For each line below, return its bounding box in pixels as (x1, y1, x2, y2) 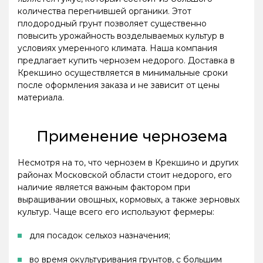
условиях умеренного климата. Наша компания (18, 42, 217, 53)
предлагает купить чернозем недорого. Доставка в (18, 55, 235, 66)
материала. (18, 92, 64, 103)
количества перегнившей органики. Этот (18, 5, 191, 16)
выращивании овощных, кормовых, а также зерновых (18, 194, 240, 205)
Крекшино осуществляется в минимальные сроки (18, 67, 228, 78)
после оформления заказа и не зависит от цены (18, 79, 220, 90)
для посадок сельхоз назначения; (29, 230, 170, 241)
